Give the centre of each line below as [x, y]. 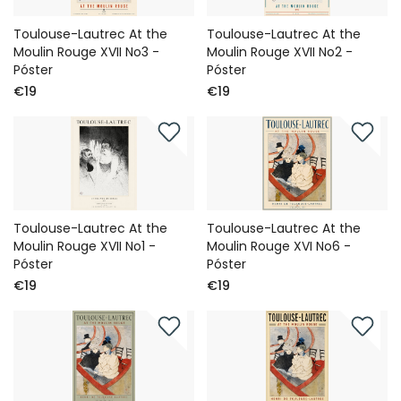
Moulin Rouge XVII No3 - [86, 51]
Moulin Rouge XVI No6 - [279, 246]
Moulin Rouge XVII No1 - [85, 246]
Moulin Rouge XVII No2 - [280, 51]
